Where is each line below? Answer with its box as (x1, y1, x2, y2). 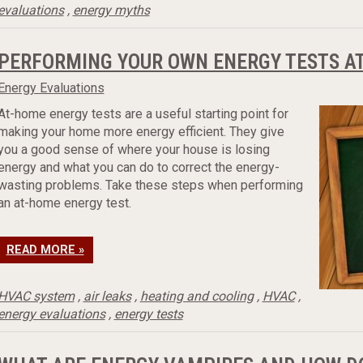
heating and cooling (139, 288, 254, 304)
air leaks (83, 288, 131, 304)
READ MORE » (6, 243, 84, 257)
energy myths (72, 2, 150, 18)
